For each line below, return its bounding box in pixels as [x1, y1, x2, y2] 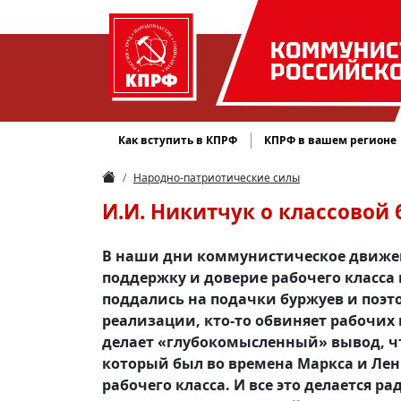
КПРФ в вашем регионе [264, 132, 397, 148]
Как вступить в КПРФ [118, 132, 238, 148]
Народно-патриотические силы [133, 170, 300, 185]
